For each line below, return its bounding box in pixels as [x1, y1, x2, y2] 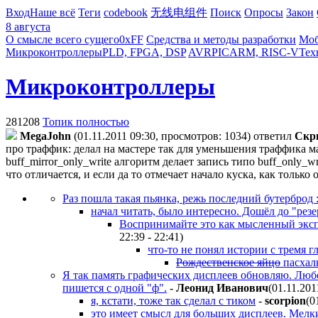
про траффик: [6, 142, 71, 155]
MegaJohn [20, 129, 71, 142]
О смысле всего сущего [6, 33, 119, 45]
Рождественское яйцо [176, 256, 280, 268]
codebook [104, 6, 148, 18]
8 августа [6, 21, 50, 33]
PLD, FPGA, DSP [102, 46, 186, 58]
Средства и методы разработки [146, 33, 296, 45]
